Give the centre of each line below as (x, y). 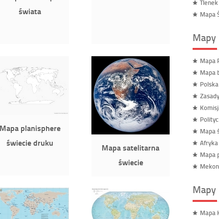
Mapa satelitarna (131, 147)
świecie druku (30, 142)
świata (30, 11)
